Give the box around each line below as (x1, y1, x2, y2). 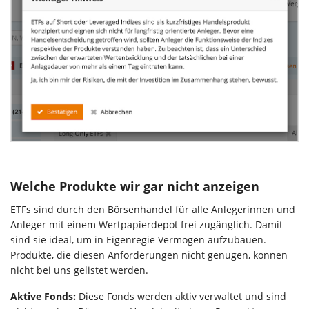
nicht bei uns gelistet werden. (10, 263, 148, 277)
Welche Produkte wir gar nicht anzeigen (10, 177, 259, 195)
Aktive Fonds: (10, 289, 79, 303)
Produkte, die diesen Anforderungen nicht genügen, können (10, 248, 288, 261)
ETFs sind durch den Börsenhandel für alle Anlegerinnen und (10, 202, 295, 216)
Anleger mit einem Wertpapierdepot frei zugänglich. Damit (10, 217, 283, 231)
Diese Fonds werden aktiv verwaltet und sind (79, 289, 286, 303)
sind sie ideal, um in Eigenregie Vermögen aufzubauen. (10, 232, 266, 246)
